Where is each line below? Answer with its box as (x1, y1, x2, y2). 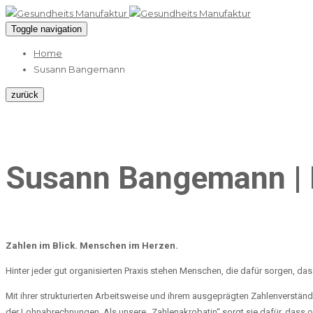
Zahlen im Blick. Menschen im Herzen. (6, 240, 178, 251)
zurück (11, 89, 38, 100)
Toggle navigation (11, 24, 82, 34)
